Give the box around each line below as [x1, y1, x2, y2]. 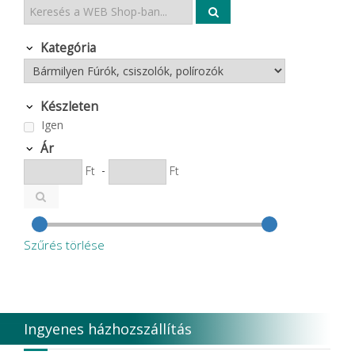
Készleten [40, 97, 98, 115]
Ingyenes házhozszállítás [24, 319, 192, 338]
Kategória [40, 39, 96, 56]
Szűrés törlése [24, 236, 105, 254]
